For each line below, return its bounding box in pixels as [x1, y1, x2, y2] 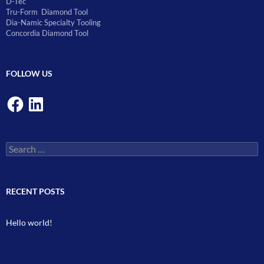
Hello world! [6, 217, 52, 227]
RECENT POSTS [6, 186, 65, 196]
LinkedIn [26, 93, 57, 103]
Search [5, 141, 30, 151]
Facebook [5, 93, 41, 103]
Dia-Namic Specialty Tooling [6, 17, 101, 27]
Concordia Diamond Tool [6, 28, 88, 38]
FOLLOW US [6, 68, 52, 78]
